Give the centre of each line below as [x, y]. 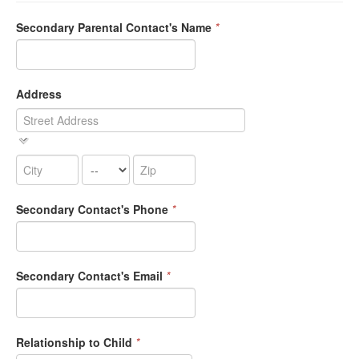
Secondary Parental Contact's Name [114, 27]
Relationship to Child [74, 343]
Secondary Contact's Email [89, 276]
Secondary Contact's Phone [92, 210]
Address [39, 93]
